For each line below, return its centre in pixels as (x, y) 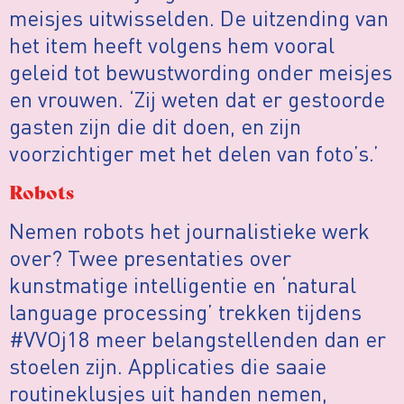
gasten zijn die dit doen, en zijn (155, 126)
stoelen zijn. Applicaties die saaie (168, 365)
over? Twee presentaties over (150, 257)
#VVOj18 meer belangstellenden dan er (197, 338)
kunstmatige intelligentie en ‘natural (183, 284)
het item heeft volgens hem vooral (172, 45)
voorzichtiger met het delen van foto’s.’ (194, 153)
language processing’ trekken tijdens (185, 311)
